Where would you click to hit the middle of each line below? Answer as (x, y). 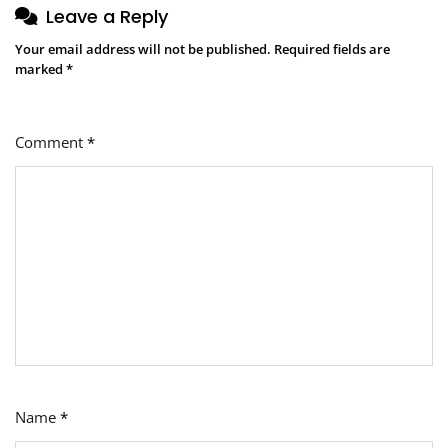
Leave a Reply (107, 16)
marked (40, 68)
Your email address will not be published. (143, 48)
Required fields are (332, 48)
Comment (51, 141)
